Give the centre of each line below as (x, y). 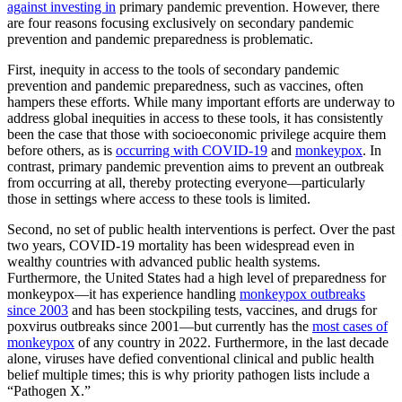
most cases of (350, 327)
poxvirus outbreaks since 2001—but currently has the (160, 327)
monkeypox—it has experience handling (123, 294)
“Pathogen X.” (49, 391)
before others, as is (61, 151)
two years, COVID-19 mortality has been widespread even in (181, 246)
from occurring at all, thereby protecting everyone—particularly (186, 183)
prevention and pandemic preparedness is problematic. (160, 39)
